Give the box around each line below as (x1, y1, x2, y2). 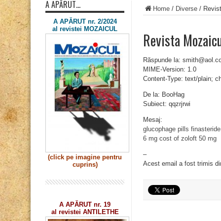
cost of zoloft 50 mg (159, 135, 217, 142)
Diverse (176, 5, 197, 12)
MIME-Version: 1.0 (143, 66, 196, 73)
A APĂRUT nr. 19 (59, 201, 110, 209)
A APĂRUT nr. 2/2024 (53, 18, 117, 25)
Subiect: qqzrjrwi (143, 100, 190, 108)
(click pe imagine (48, 153, 102, 161)
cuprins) (72, 161, 98, 169)
